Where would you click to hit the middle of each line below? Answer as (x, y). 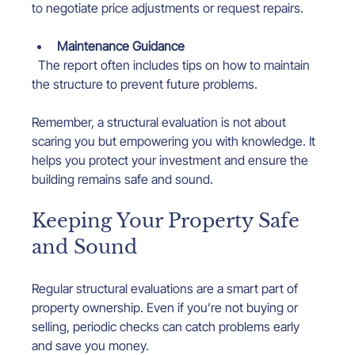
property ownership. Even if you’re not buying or (167, 308)
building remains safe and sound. (123, 179)
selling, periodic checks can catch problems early (168, 327)
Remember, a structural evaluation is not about (161, 122)
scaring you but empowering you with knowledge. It (176, 141)
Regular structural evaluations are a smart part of (167, 289)
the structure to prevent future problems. (145, 84)
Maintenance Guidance (121, 46)
